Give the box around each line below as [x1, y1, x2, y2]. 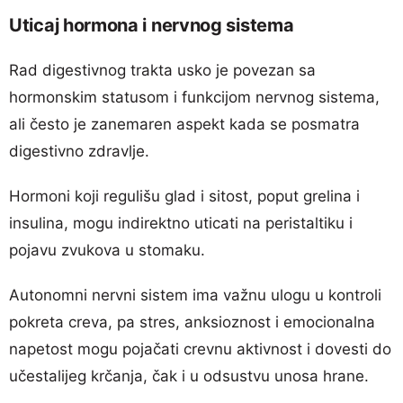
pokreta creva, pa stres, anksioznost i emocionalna [9, 312, 375, 331]
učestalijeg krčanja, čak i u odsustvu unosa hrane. [9, 366, 369, 385]
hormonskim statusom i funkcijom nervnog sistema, [9, 87, 380, 106]
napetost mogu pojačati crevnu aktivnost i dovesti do [9, 339, 391, 358]
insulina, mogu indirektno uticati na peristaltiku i [9, 213, 353, 232]
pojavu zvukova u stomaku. [9, 240, 205, 259]
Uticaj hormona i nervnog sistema [9, 13, 294, 36]
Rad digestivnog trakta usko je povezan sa [9, 60, 316, 79]
